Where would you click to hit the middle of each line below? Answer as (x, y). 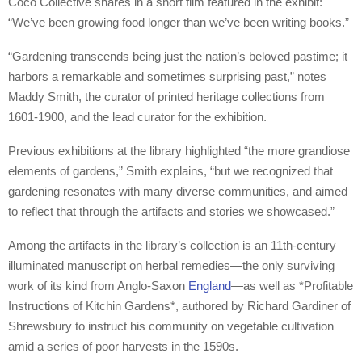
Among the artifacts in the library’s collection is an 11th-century (172, 246)
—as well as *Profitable (292, 286)
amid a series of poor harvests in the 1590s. (123, 347)
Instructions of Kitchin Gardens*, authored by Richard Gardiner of (179, 306)
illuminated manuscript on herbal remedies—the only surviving (171, 266)
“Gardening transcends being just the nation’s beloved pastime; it (178, 57)
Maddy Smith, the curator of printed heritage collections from (166, 97)
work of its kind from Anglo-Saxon (98, 286)
